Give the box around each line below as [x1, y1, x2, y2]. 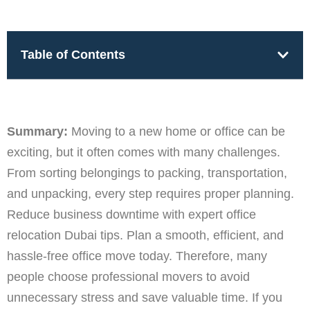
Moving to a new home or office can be [71, 124, 285, 138]
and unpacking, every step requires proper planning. [7, 186, 294, 201]
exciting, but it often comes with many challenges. [7, 145, 280, 159]
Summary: [7, 124, 71, 138]
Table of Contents [21, 48, 125, 62]
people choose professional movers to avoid [7, 269, 250, 284]
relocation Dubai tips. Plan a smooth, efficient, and [7, 228, 284, 242]
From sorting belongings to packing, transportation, [7, 165, 287, 180]
